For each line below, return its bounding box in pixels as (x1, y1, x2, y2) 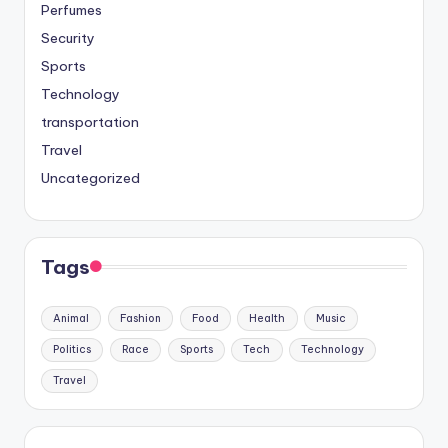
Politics (53, 342, 92, 356)
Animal (53, 311, 90, 325)
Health (249, 311, 286, 325)
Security (41, 28, 95, 47)
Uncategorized (41, 168, 140, 187)
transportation (41, 112, 139, 131)
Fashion (119, 311, 161, 325)
